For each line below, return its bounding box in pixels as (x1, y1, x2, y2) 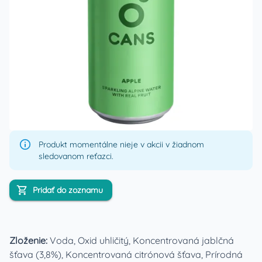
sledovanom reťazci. (39, 151, 113, 161)
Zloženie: (9, 235, 50, 246)
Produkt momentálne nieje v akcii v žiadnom (39, 139, 204, 150)
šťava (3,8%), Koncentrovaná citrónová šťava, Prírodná (9, 249, 243, 260)
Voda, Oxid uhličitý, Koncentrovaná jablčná (50, 235, 234, 246)
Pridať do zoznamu (33, 185, 103, 195)
